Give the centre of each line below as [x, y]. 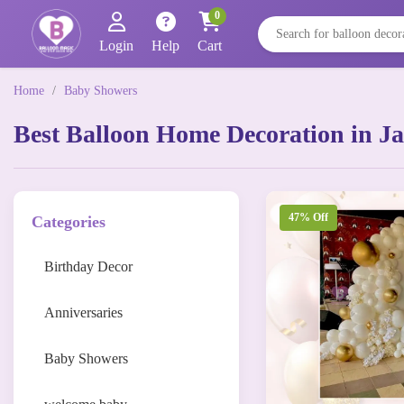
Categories [69, 222]
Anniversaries [83, 312]
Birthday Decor [88, 266]
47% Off [308, 217]
